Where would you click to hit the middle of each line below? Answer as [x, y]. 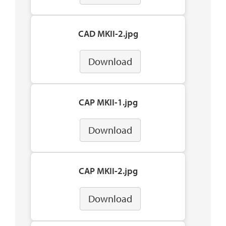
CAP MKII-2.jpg [108, 171]
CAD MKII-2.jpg [108, 34]
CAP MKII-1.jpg [108, 102]
